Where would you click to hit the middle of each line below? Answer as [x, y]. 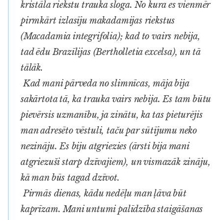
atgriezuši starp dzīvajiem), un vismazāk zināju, [116, 162]
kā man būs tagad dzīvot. [70, 178]
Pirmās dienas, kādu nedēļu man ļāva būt [104, 193]
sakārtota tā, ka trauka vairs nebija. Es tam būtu [116, 99]
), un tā [186, 52]
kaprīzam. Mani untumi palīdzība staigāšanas [112, 209]
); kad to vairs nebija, [159, 36]
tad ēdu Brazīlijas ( [58, 52]
